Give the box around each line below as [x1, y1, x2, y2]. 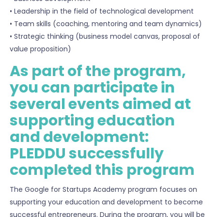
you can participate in [10, 77, 175, 98]
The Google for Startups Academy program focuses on [10, 185, 197, 195]
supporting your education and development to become [10, 197, 203, 207]
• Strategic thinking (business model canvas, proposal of [10, 31, 200, 42]
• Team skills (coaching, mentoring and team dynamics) [10, 19, 202, 29]
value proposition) [10, 44, 71, 54]
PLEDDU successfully [10, 143, 164, 164]
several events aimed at [10, 94, 191, 115]
